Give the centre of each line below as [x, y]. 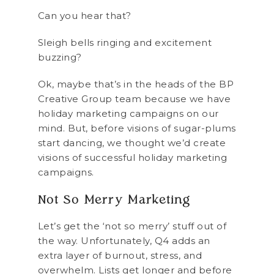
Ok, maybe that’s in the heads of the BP [135, 84]
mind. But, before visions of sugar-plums [137, 128]
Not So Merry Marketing [114, 200]
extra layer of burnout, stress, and [120, 255]
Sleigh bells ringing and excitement [124, 42]
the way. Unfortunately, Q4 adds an [124, 240]
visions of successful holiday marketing [132, 157]
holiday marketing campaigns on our [128, 113]
